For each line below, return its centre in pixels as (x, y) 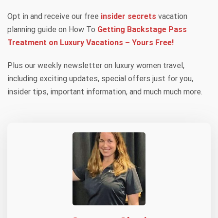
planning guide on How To (52, 29)
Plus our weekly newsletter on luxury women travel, (96, 65)
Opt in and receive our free (54, 16)
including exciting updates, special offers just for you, (100, 78)
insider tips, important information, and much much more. (105, 91)
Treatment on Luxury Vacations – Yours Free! (91, 42)
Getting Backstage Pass (142, 29)
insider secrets (128, 16)
